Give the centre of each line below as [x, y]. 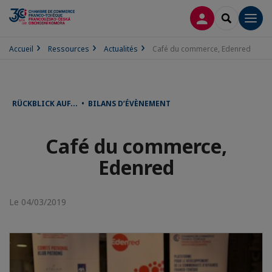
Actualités [121, 49]
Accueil [21, 49]
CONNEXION [228, 17]
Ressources [69, 49]
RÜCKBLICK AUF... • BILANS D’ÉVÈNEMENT [91, 104]
